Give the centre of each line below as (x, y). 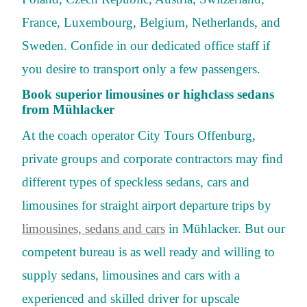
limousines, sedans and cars (94, 229)
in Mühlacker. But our (225, 229)
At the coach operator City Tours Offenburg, (139, 136)
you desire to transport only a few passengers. (141, 69)
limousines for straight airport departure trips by (147, 206)
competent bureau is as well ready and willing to (148, 252)
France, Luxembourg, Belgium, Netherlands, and (151, 22)
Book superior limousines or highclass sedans (148, 95)
